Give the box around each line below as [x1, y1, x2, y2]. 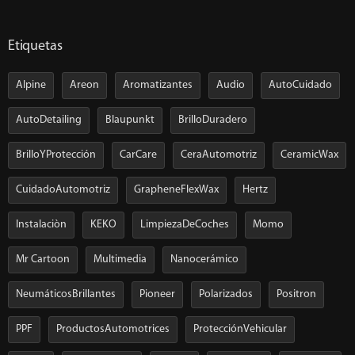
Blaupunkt [105, 114, 155, 127]
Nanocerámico [170, 254, 239, 266]
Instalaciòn [16, 219, 67, 231]
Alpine [16, 79, 46, 92]
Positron [277, 288, 316, 301]
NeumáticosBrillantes [16, 288, 116, 301]
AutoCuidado [269, 79, 332, 92]
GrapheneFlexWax [134, 184, 219, 197]
